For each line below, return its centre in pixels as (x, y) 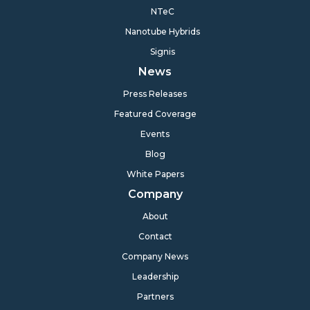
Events (155, 134)
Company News (155, 256)
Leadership (155, 276)
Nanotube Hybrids (163, 31)
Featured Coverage (155, 113)
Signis (163, 51)
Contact (155, 236)
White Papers (155, 174)
